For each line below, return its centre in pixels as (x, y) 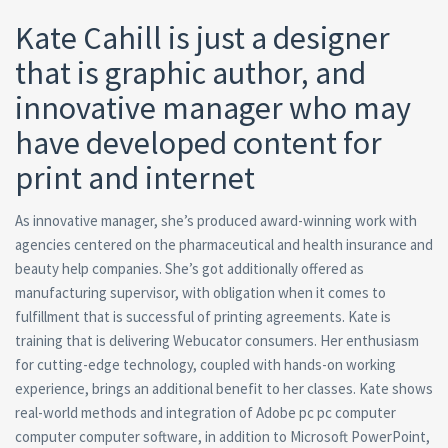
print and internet (135, 178)
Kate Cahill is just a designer (202, 38)
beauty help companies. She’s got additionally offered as (189, 268)
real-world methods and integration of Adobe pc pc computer (205, 412)
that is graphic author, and (190, 73)
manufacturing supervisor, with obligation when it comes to (200, 292)
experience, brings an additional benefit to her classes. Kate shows (224, 388)
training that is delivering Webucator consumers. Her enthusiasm (217, 340)
